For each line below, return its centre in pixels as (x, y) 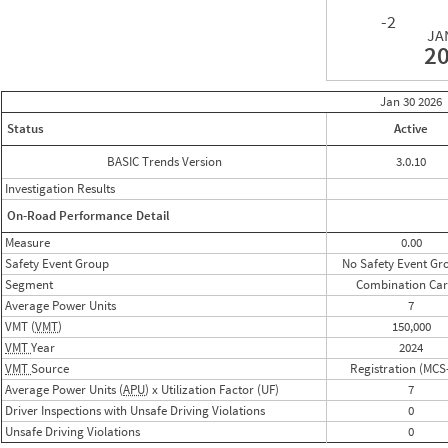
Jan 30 (398, 102)
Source (50, 369)
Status (25, 129)
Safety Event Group (57, 264)
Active (411, 129)
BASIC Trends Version (164, 162)
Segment (29, 285)
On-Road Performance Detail (88, 216)
